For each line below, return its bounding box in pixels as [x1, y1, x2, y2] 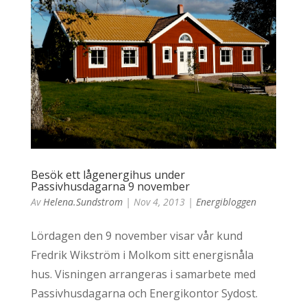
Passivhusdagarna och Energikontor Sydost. [30, 285, 258, 301]
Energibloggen [195, 195, 256, 208]
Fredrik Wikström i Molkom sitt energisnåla [30, 247, 254, 262]
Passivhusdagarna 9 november [30, 178, 190, 194]
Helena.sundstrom [42, 195, 123, 208]
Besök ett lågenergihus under [30, 167, 185, 182]
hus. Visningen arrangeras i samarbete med [30, 266, 256, 282]
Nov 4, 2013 [133, 195, 185, 208]
